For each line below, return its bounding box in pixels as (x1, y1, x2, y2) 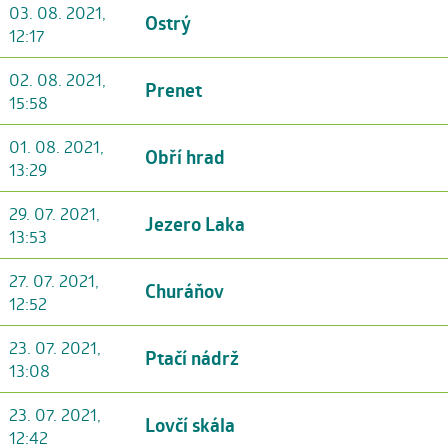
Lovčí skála (145, 412, 235, 438)
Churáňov (145, 278, 224, 304)
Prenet (145, 77, 202, 103)
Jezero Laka (145, 211, 245, 237)
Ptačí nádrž (145, 345, 239, 371)
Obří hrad (145, 144, 225, 170)
